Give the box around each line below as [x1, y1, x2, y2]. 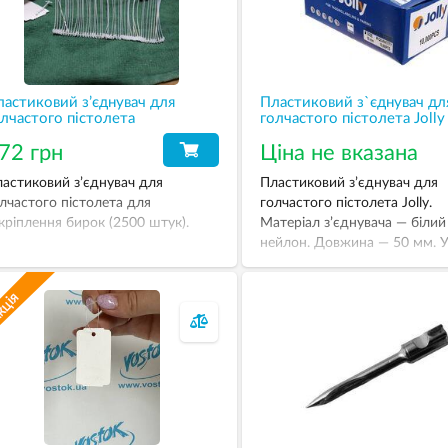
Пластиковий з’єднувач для [259, 176, 438, 190]
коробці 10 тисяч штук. [259, 256, 410, 270]
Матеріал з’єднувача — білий [259, 216, 446, 230]
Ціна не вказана [259, 142, 418, 164]
